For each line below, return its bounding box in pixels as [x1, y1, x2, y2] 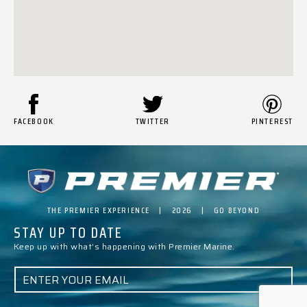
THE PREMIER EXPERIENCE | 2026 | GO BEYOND [47, 203, 260, 217]
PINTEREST [251, 114, 293, 127]
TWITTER [135, 114, 170, 127]
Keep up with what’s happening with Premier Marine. [14, 240, 235, 254]
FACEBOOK [14, 114, 54, 127]
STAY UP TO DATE [14, 221, 123, 245]
